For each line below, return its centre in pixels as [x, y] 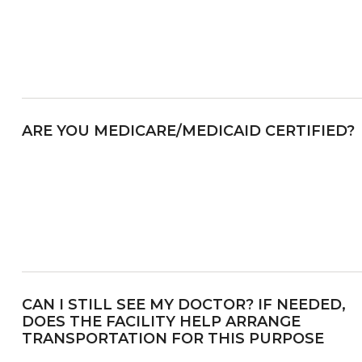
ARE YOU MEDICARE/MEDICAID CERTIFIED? [188, 130]
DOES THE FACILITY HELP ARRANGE [161, 321]
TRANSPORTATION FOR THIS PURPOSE [173, 338]
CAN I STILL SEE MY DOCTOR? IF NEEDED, [183, 304]
